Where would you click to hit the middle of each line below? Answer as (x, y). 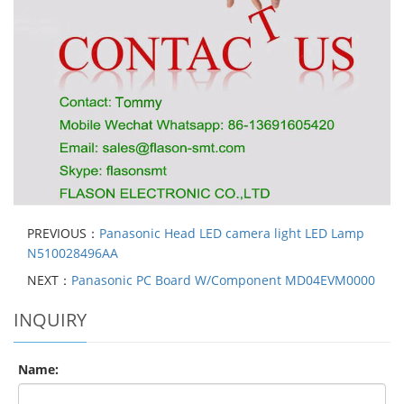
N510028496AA (73, 252)
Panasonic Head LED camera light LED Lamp (232, 233)
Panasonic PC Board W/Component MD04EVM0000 (223, 280)
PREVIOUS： (63, 233)
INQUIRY (50, 319)
